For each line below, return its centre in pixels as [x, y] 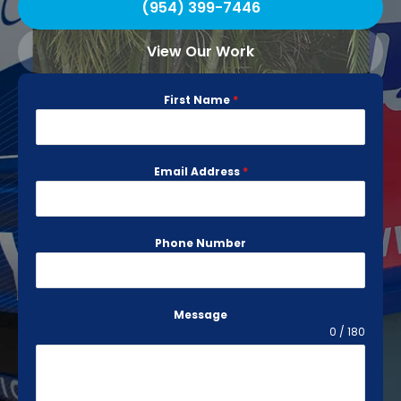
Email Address [198, 171]
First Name [198, 100]
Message [200, 315]
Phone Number [200, 243]
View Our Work [200, 51]
